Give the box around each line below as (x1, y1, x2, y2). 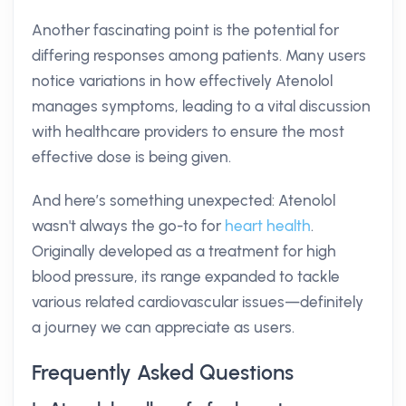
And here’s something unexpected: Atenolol (32, 191, 335, 209)
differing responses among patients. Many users (32, 46, 366, 64)
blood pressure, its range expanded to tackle (32, 267, 340, 285)
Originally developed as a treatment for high (32, 242, 336, 260)
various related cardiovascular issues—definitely (32, 293, 363, 311)
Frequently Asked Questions (32, 360, 294, 385)
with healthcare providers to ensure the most (32, 122, 344, 140)
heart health (225, 217, 311, 235)
